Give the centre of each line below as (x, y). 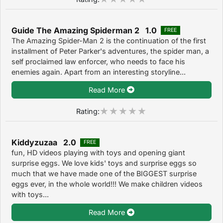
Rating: (88, 111)
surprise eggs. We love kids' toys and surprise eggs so (104, 163)
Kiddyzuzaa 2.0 (44, 142)
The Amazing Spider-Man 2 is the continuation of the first (109, 40)
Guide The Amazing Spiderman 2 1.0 (84, 30)
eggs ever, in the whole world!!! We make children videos (107, 184)
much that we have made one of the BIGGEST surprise (104, 173)
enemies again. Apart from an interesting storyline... (99, 72)
